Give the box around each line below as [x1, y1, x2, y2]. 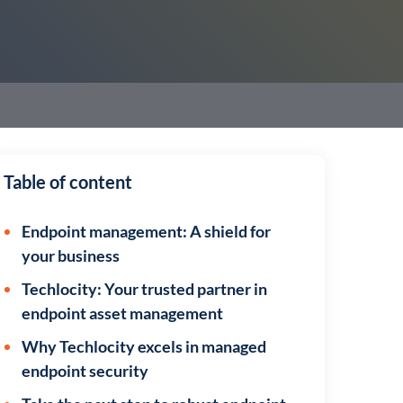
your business [22, 246, 121, 265]
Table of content [4, 171, 133, 193]
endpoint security [22, 361, 149, 381]
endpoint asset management [22, 303, 224, 323]
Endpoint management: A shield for [22, 221, 272, 241]
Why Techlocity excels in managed [22, 336, 267, 356]
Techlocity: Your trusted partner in [22, 279, 268, 299]
